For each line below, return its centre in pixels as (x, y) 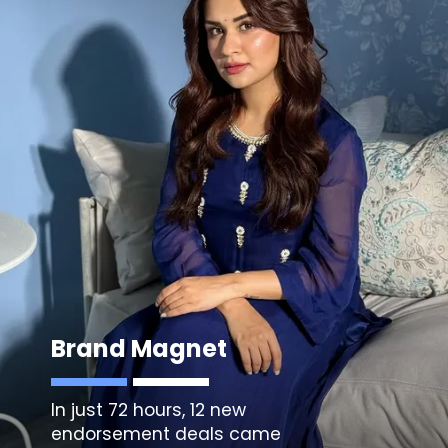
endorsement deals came (166, 433)
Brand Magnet (139, 349)
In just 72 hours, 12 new (149, 409)
